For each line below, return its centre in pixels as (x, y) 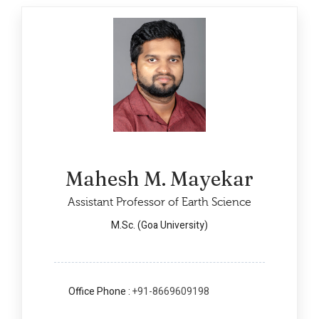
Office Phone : (100, 291)
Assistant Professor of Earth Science (159, 202)
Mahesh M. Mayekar (159, 178)
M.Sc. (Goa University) (159, 225)
